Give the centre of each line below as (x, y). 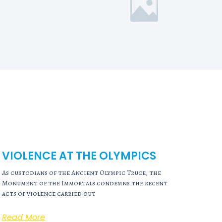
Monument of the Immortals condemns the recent (85, 183)
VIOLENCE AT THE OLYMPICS (79, 156)
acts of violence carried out (49, 194)
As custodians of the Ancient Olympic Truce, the (82, 173)
